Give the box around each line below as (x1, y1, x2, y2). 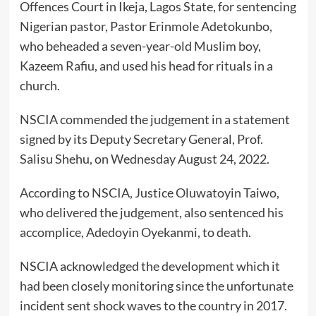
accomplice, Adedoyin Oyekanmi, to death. (19, 224, 251, 241)
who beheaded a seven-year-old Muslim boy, (19, 38, 261, 54)
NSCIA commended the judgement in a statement (19, 111, 290, 128)
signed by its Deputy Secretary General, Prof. (19, 131, 263, 147)
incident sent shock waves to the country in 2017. (19, 298, 287, 314)
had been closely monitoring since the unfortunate (19, 278, 293, 294)
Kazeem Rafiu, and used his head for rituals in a (19, 58, 273, 74)
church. (19, 78, 60, 94)
